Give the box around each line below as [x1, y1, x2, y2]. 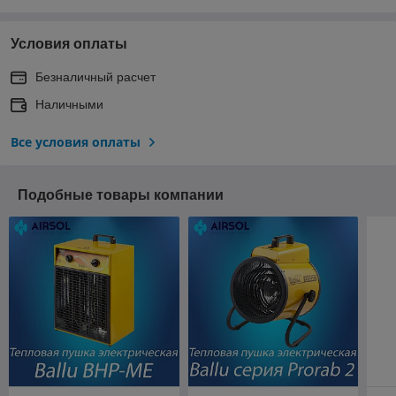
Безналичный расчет [35, 69, 156, 84]
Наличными [35, 96, 103, 111]
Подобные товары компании [18, 187, 224, 202]
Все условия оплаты [11, 133, 141, 150]
